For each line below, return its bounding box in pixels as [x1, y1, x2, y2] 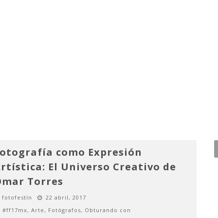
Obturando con [84, 206, 131, 214]
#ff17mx [2, 206, 27, 214]
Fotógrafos [48, 206, 81, 214]
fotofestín [1, 194, 32, 201]
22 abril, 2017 [45, 194, 86, 201]
